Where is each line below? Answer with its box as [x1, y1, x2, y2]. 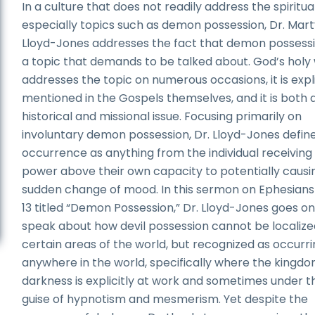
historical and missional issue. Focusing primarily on [22, 108, 302, 124]
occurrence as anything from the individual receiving [22, 145, 313, 161]
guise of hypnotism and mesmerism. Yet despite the [22, 291, 309, 307]
